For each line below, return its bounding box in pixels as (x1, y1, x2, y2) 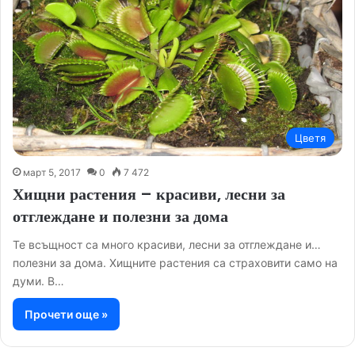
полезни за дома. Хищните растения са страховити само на (13, 256, 338, 270)
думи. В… (13, 274, 64, 288)
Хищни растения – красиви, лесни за (13, 183, 285, 206)
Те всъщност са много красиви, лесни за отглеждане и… (13, 238, 321, 252)
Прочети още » (25, 307, 108, 322)
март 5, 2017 (23, 166, 81, 179)
